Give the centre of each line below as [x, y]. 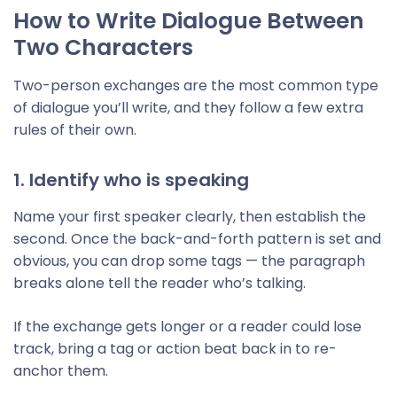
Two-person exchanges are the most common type [196, 86]
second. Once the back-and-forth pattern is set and [197, 239]
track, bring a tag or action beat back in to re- [175, 349]
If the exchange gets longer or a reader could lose [187, 327]
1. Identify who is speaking [131, 180]
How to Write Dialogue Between [189, 21]
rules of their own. [75, 130]
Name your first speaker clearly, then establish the [190, 217]
